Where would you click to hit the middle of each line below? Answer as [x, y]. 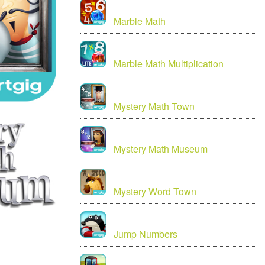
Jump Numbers [146, 234]
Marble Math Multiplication [169, 64]
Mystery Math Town [154, 106]
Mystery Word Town [155, 191]
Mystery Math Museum [161, 149]
